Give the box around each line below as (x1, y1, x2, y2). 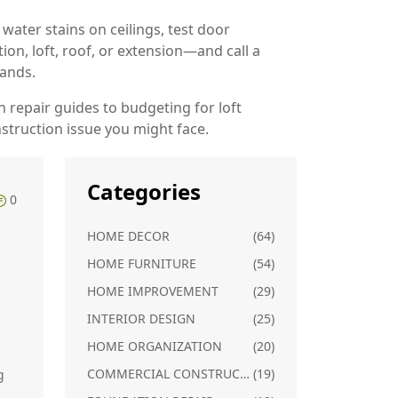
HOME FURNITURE (87, 255, 196, 272)
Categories (87, 177, 201, 206)
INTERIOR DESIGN (87, 310, 195, 327)
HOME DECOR (87, 227, 170, 244)
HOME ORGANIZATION (87, 338, 222, 354)
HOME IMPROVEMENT (87, 283, 219, 299)
